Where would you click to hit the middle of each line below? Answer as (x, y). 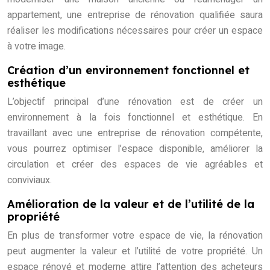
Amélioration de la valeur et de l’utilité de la (131, 204)
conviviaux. (30, 181)
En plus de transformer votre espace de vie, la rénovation (135, 236)
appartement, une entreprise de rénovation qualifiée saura (135, 15)
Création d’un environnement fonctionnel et (128, 71)
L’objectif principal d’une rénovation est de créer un (135, 102)
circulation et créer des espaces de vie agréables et (135, 165)
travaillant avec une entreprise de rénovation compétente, (135, 133)
